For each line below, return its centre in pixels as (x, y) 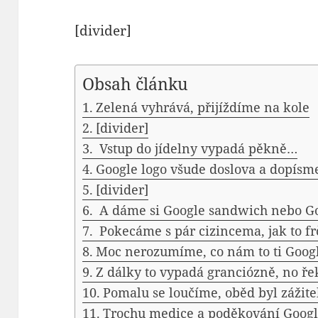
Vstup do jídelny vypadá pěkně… (196, 148)
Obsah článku (136, 84)
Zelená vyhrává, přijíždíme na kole (202, 107)
